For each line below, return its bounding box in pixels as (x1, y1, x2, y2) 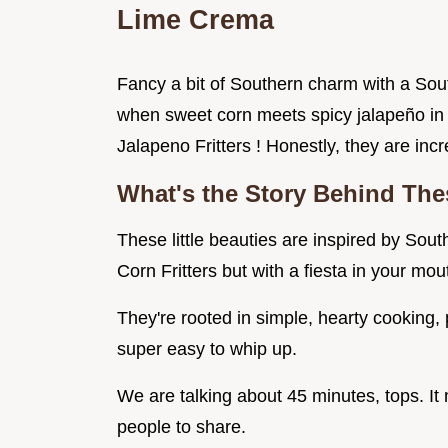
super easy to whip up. (117, 339, 297, 360)
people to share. (117, 417, 246, 438)
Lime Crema (117, 4, 274, 36)
